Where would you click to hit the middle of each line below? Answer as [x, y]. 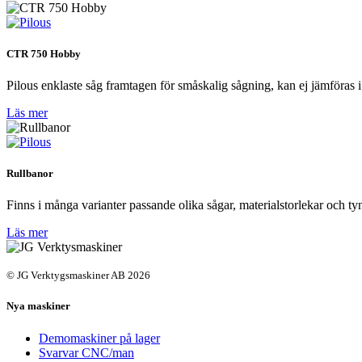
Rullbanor [30, 174]
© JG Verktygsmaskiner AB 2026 [78, 276]
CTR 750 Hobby [44, 53]
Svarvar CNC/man [86, 352]
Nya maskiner [38, 306]
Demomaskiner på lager [99, 338]
